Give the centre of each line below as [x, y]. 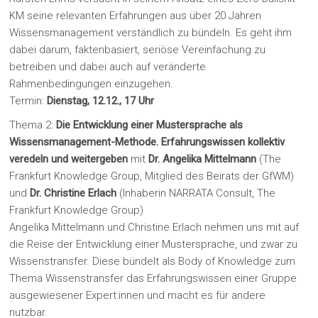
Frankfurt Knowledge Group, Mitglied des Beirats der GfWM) [152, 176]
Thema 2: [33, 125]
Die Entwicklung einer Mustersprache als [150, 125]
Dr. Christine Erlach [73, 193]
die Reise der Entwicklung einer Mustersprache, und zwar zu [154, 244]
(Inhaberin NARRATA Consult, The [196, 193]
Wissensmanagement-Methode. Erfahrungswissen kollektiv [147, 142]
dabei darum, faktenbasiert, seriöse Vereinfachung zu [138, 49]
